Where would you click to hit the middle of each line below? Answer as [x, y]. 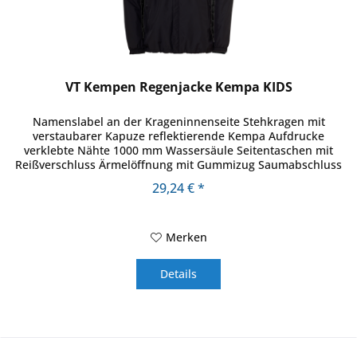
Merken [186, 237]
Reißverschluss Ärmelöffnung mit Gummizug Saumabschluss [179, 164]
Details [179, 273]
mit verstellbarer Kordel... [179, 178]
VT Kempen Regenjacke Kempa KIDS [178, 86]
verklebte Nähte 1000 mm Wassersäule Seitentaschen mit [179, 150]
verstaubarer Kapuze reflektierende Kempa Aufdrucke [179, 135]
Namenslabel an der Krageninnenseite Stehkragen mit [178, 121]
